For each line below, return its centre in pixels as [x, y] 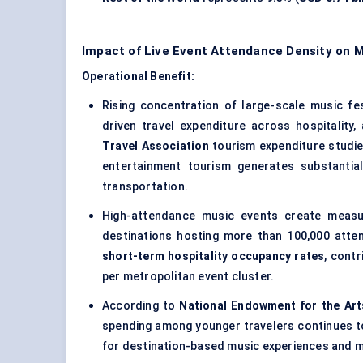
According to [141, 306]
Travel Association [156, 146]
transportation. [145, 187]
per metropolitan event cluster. [188, 277]
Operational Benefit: [138, 77]
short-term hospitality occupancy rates [214, 256]
